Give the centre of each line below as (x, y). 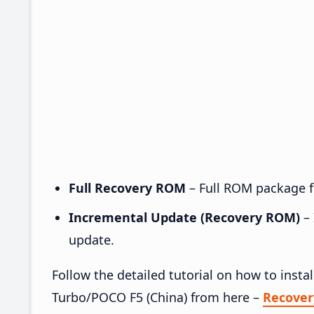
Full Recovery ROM (127, 187)
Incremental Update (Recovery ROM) (184, 217)
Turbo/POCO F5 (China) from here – (157, 297)
